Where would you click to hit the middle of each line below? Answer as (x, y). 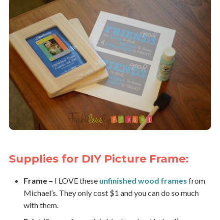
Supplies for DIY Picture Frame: (98, 159)
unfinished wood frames (143, 181)
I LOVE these (77, 181)
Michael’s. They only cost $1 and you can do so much (111, 193)
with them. (41, 205)
